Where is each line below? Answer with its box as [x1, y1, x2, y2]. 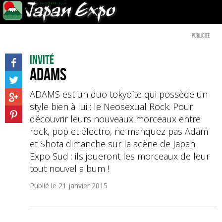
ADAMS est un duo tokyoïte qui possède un [30, 88, 208, 100]
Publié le [30, 181, 58, 190]
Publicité [192, 32, 210, 39]
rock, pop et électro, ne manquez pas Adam [30, 125, 208, 137]
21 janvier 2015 [58, 181, 108, 190]
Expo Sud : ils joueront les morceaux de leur [30, 150, 210, 162]
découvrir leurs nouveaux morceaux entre [30, 113, 201, 125]
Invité [30, 53, 54, 66]
